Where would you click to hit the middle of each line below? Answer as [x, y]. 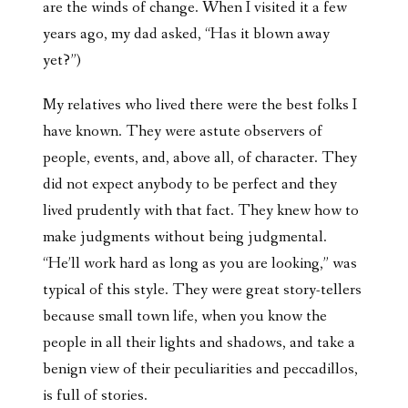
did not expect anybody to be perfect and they [190, 184]
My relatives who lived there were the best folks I [200, 105]
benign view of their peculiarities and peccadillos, [200, 369]
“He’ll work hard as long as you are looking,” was [200, 263]
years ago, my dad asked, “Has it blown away [186, 34]
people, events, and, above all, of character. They [200, 158]
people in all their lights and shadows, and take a [199, 342]
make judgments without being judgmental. [185, 237]
